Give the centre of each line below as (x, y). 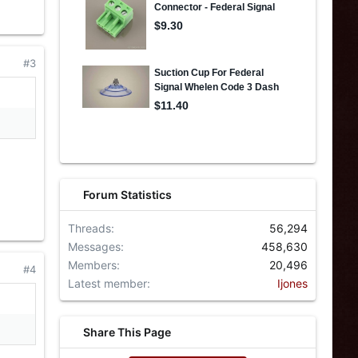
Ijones (292, 283)
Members (92, 265)
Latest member (107, 283)
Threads (89, 228)
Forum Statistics (128, 195)
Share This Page (127, 332)
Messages (94, 247)
